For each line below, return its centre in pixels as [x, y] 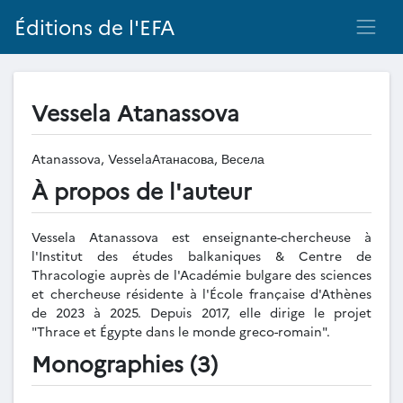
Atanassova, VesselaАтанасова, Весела [150, 158]
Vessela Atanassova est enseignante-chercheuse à [201, 237]
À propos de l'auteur [142, 190]
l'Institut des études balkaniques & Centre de [201, 255]
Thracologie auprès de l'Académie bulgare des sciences [201, 274]
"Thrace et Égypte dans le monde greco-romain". [181, 331]
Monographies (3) [125, 363]
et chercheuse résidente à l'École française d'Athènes [201, 293]
